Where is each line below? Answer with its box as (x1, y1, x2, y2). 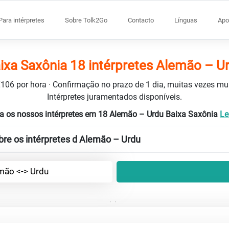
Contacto (128, 16, 154, 24)
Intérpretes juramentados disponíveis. (47, 91, 182, 102)
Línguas (174, 16, 197, 24)
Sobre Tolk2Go (65, 16, 107, 24)
